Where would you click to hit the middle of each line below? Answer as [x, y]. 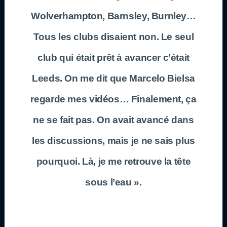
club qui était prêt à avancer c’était [113, 57]
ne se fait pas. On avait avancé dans [113, 120]
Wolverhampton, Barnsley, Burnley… [113, 16]
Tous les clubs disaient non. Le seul [113, 36]
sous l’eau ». [113, 182]
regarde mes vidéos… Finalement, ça [113, 99]
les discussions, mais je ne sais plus [113, 140]
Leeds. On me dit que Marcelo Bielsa [113, 78]
